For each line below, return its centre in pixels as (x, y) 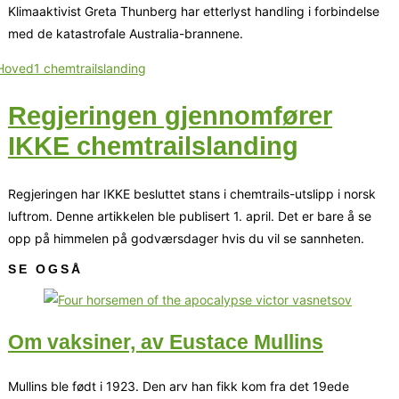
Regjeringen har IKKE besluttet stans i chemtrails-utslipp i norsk (192, 193)
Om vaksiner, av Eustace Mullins (166, 342)
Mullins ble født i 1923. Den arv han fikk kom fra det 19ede (179, 387)
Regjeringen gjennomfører (170, 115)
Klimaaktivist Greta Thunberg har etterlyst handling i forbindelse (194, 11)
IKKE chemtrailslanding (153, 146)
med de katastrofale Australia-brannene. (126, 33)
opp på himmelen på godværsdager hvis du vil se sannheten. (186, 238)
